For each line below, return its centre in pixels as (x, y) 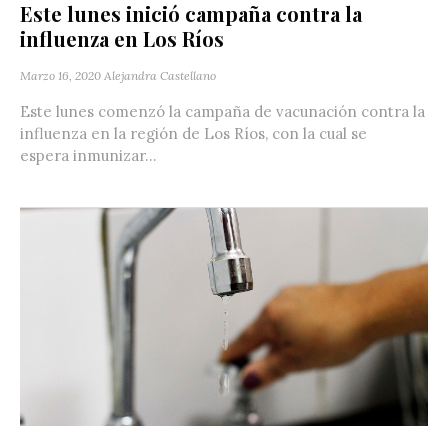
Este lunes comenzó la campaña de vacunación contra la (222, 111)
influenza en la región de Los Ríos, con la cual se (193, 133)
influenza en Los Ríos (122, 38)
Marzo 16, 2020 (60, 75)
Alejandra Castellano (160, 75)
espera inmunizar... (88, 155)
